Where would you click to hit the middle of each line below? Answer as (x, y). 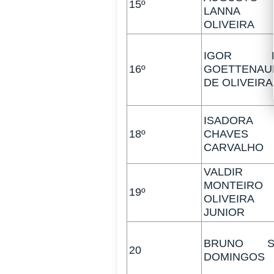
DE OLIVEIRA (238, 83)
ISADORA (228, 121)
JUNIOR (224, 213)
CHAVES (226, 134)
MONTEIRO (233, 186)
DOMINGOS (234, 257)
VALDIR (223, 172)
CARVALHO (234, 148)
